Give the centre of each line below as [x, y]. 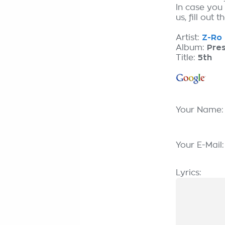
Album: [191, 48]
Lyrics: [189, 173]
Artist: [189, 38]
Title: [187, 58]
